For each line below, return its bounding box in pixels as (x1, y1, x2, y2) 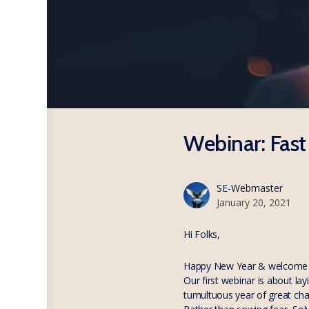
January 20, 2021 (217, 196, 291, 209)
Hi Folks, (183, 228, 220, 241)
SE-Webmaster (217, 181, 283, 195)
